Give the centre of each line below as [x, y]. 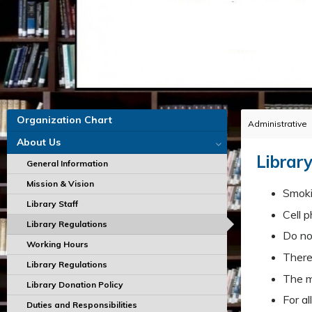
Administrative [278, 124]
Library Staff [52, 204]
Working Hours [57, 244]
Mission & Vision [60, 184]
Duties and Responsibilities [82, 305]
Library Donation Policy [75, 284]
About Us [39, 142]
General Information [67, 163]
